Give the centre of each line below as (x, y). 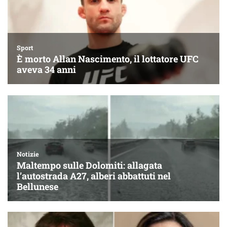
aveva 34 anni (46, 69)
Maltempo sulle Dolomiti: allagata (89, 165)
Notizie (28, 154)
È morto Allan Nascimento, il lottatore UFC (108, 59)
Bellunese (37, 186)
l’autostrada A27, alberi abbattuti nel (94, 176)
